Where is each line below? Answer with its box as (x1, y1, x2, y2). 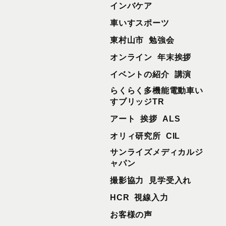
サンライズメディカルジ (110, 148, 203, 156)
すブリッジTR (110, 97, 164, 106)
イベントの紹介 (110, 70, 169, 79)
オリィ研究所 (110, 132, 161, 140)
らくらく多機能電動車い (110, 86, 203, 95)
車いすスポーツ (110, 19, 169, 27)
